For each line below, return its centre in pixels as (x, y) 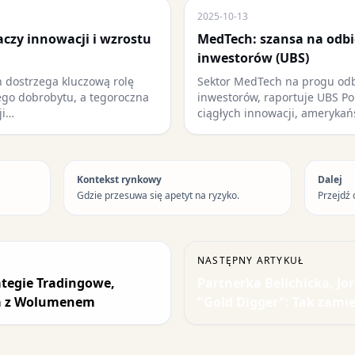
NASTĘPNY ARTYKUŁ (251, 260)
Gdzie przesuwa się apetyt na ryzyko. (158, 195)
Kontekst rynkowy (119, 179)
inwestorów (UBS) (253, 58)
